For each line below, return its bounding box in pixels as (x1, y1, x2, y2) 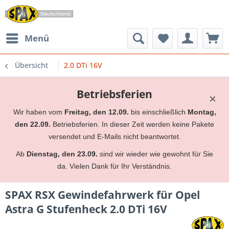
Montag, (187, 108, 216, 116)
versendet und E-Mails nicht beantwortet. (48, 132, 181, 141)
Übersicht (15, 60, 48, 70)
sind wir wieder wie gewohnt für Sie (98, 150, 213, 158)
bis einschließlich (128, 108, 188, 116)
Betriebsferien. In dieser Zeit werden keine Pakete (51, 120, 214, 128)
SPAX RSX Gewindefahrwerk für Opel (5, 188, 200, 202)
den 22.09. (15, 120, 51, 128)
